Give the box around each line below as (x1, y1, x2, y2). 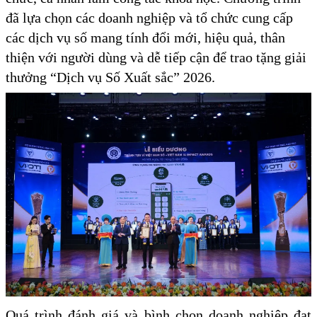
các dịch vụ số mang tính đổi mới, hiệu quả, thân (6, 30, 285, 46)
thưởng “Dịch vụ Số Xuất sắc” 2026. (6, 69, 215, 86)
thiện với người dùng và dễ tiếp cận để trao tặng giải (6, 50, 306, 66)
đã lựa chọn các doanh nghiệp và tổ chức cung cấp (6, 10, 293, 26)
